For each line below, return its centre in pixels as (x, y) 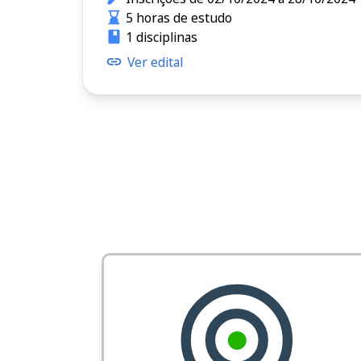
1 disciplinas (161, 37)
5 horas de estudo (178, 17)
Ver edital (155, 62)
